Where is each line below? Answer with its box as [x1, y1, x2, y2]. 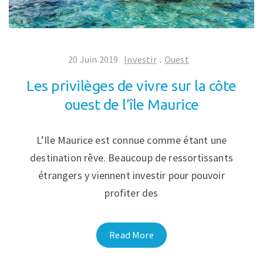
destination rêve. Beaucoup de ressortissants [30, 150, 233, 164]
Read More [109, 228, 154, 241]
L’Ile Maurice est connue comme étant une [36, 133, 227, 147]
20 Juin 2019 [68, 53, 119, 65]
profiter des [104, 186, 159, 200]
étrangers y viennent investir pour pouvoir [38, 168, 225, 182]
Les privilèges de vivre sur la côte [26, 77, 237, 94]
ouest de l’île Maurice [64, 96, 199, 113]
